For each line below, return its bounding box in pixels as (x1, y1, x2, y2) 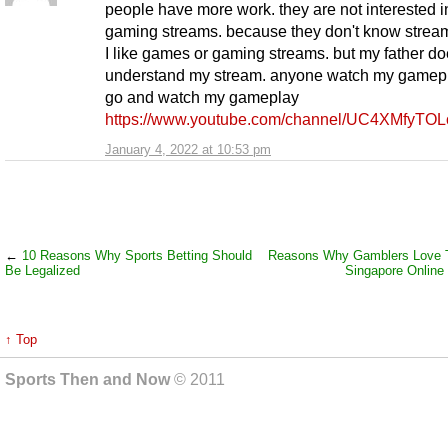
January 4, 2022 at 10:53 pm (105, 142, 271, 158)
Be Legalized (5, 263, 80, 279)
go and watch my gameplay (105, 88, 299, 107)
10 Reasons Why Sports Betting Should (22, 248, 252, 264)
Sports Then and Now (5, 371, 174, 389)
